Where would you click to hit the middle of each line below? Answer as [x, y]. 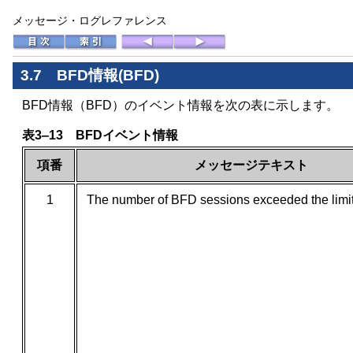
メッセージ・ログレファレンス [90, 20]
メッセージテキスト [251, 165]
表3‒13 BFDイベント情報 [100, 136]
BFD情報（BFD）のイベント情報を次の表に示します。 [180, 106]
